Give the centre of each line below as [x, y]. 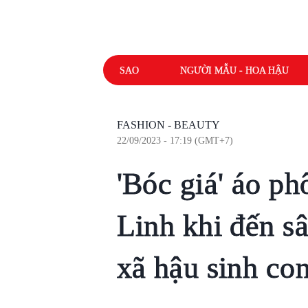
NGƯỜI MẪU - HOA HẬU [234, 70]
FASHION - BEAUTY [168, 125]
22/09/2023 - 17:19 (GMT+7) [175, 141]
